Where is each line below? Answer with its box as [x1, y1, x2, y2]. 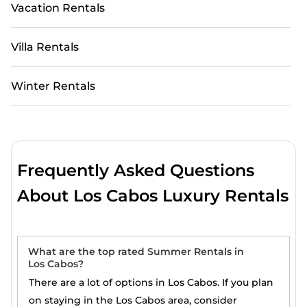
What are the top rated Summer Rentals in [28, 245, 245, 258]
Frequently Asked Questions [17, 160, 255, 180]
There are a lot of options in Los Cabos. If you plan [29, 276, 274, 288]
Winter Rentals [11, 79, 95, 93]
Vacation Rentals [11, 1, 105, 14]
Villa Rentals [11, 40, 79, 53]
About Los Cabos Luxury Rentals [17, 186, 289, 206]
